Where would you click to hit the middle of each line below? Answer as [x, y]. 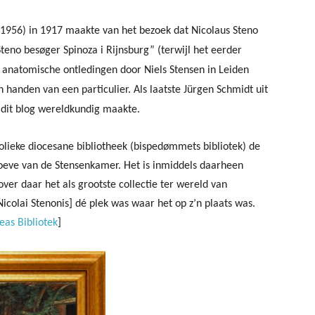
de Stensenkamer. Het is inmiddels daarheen [142, 166]
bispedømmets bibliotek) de [197, 147]
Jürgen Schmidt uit [226, 90]
